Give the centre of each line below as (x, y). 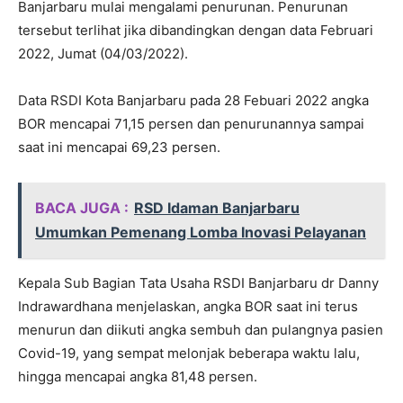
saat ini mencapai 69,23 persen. (119, 148)
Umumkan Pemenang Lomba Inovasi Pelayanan (201, 233)
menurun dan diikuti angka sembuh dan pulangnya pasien (201, 330)
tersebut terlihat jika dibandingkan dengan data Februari (196, 31)
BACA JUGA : (82, 208)
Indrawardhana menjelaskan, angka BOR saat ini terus (188, 307)
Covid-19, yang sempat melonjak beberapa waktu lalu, (189, 354)
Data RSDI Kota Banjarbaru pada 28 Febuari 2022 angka (193, 101)
